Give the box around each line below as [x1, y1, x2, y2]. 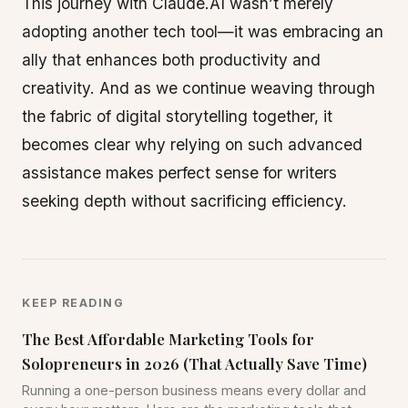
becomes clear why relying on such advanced [22, 135, 362, 154]
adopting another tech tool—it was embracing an [22, 22, 383, 41]
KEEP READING [22, 296, 124, 310]
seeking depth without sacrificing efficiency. [22, 191, 347, 210]
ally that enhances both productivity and [22, 50, 321, 69]
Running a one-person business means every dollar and [22, 382, 366, 398]
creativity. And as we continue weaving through [22, 78, 375, 97]
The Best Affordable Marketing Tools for [22, 329, 314, 349]
